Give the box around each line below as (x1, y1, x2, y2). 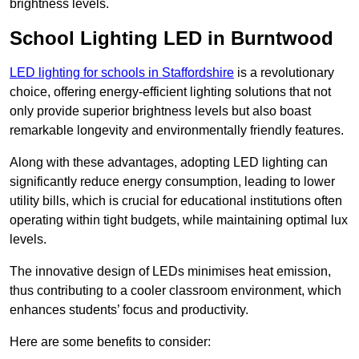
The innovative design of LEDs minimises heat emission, (10, 264, 331, 279)
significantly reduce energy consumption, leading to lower (10, 175, 335, 189)
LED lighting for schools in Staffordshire (10, 66, 234, 80)
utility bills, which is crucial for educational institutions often (10, 194, 342, 208)
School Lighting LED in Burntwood (10, 27, 333, 50)
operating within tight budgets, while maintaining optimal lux (10, 213, 348, 228)
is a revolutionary (234, 66, 334, 80)
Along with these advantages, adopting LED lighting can (10, 155, 328, 170)
